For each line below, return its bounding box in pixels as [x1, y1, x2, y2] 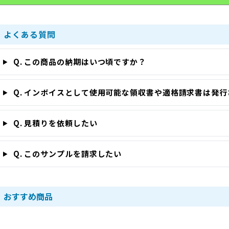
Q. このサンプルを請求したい [11, 148, 122, 159]
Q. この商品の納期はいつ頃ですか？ [11, 56, 146, 67]
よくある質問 [4, 28, 56, 40]
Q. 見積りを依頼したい [11, 117, 98, 128]
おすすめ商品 [4, 190, 53, 202]
